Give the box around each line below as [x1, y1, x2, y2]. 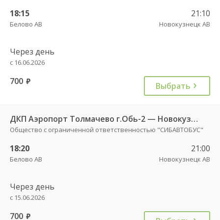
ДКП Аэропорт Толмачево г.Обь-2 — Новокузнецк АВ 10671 [191, 113, 198, 124]
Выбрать [156, 80, 191, 91]
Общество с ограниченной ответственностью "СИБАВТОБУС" [10, 125, 203, 134]
